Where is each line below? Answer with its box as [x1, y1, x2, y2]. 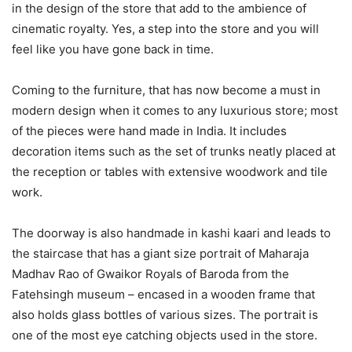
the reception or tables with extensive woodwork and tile [12, 164, 328, 180]
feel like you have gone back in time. [12, 42, 214, 57]
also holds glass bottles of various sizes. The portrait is [12, 307, 318, 323]
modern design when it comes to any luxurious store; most [12, 103, 338, 119]
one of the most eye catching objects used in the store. [12, 328, 317, 343]
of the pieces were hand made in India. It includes [12, 123, 287, 139]
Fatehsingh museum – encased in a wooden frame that [12, 287, 315, 302]
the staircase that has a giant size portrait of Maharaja [12, 246, 309, 262]
